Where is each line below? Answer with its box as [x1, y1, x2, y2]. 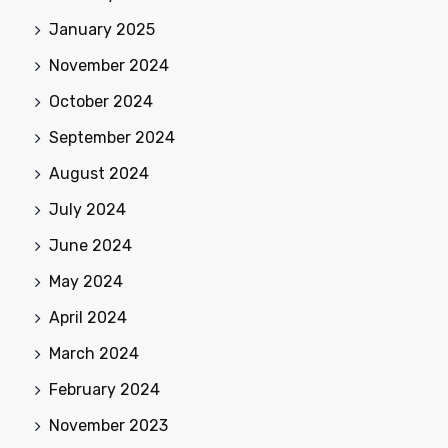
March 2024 [49, 344, 139, 363]
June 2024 [49, 236, 132, 255]
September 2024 [49, 128, 175, 147]
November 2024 [49, 56, 169, 75]
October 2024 [49, 92, 153, 111]
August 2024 [49, 164, 149, 183]
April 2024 [49, 308, 127, 327]
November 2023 [49, 416, 168, 435]
